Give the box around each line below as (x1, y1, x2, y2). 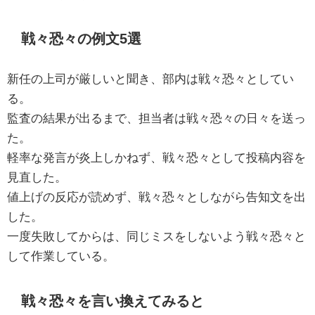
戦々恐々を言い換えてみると (21, 294, 205, 309)
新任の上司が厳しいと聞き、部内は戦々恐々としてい (7, 72, 294, 84)
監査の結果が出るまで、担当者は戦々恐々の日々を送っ (7, 111, 306, 124)
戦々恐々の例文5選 (21, 32, 142, 46)
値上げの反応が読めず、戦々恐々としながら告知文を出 (7, 190, 306, 202)
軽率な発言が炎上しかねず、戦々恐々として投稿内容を (7, 150, 306, 163)
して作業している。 (7, 249, 115, 262)
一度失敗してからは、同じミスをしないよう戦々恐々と (7, 229, 306, 242)
